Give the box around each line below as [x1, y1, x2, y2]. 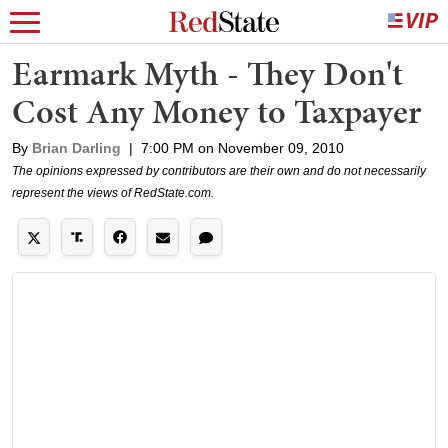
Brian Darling [32, 140, 121, 156]
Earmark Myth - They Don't [12, 50, 403, 97]
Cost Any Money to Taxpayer [12, 88, 421, 135]
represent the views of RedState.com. [12, 186, 214, 200]
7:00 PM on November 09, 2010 [141, 140, 344, 156]
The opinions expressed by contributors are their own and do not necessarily [12, 164, 426, 178]
